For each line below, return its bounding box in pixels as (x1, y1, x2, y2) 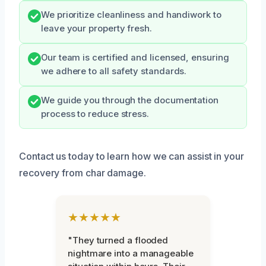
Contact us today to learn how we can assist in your (19, 150, 244, 163)
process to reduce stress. (41, 109, 149, 120)
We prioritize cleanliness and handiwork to (41, 9, 221, 21)
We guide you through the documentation (41, 95, 218, 106)
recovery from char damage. (19, 167, 146, 179)
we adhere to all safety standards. (41, 66, 187, 77)
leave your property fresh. (41, 23, 152, 34)
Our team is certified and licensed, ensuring (41, 52, 229, 64)
